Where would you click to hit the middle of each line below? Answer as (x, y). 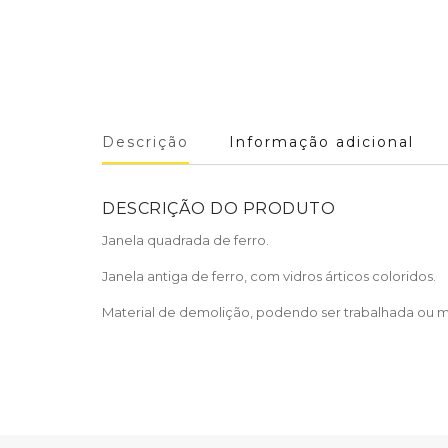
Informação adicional (321, 142)
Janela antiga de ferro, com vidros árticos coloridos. (269, 276)
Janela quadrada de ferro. (185, 240)
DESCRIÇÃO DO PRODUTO (218, 208)
